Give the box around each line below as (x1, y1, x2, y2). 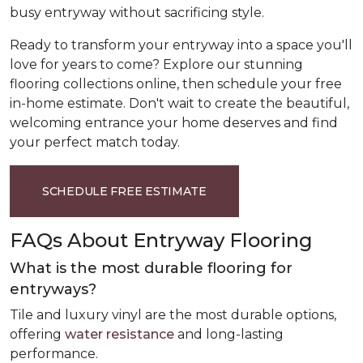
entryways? (10, 280, 96, 298)
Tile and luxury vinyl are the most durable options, (10, 307, 336, 322)
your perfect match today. (10, 135, 180, 150)
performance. (10, 346, 98, 361)
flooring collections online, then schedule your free (10, 76, 342, 92)
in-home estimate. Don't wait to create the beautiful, (10, 96, 349, 111)
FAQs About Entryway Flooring (10, 228, 313, 252)
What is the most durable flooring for (10, 259, 293, 277)
